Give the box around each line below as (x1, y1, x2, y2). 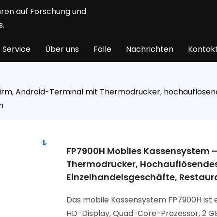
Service (2, 44, 31, 55)
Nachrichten (126, 44, 173, 55)
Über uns (45, 44, 79, 55)
